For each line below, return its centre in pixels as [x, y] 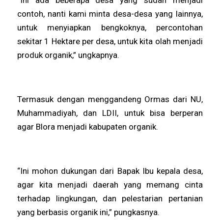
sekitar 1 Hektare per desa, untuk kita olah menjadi [110, 41]
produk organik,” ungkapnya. [69, 55]
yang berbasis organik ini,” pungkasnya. [90, 212]
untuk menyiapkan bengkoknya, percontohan [110, 27]
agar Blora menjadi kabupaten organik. [89, 126]
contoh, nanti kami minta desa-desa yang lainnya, [110, 14]
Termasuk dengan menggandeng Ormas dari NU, [110, 99]
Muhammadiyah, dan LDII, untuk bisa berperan [110, 113]
